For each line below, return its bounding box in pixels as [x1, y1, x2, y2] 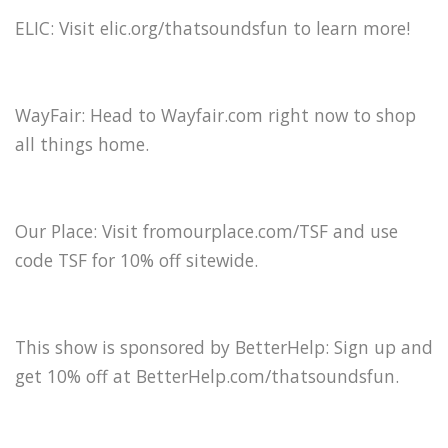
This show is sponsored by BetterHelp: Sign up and [15, 334, 433, 359]
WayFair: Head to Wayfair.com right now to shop [15, 102, 416, 127]
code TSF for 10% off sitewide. [15, 247, 258, 272]
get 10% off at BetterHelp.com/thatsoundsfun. [15, 363, 399, 388]
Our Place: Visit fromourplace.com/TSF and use [15, 218, 398, 243]
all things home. [15, 131, 149, 156]
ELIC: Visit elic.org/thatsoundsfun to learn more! [15, 15, 415, 40]
